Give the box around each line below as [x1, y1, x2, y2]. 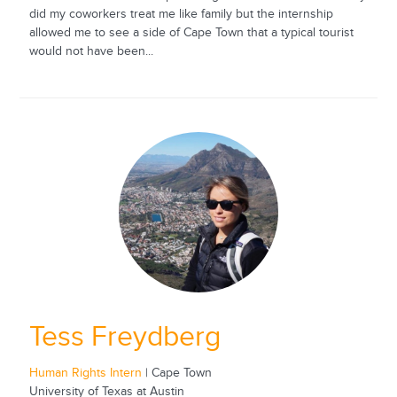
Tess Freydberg [28, 320, 221, 354]
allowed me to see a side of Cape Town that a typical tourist [28, 26, 354, 41]
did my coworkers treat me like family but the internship [28, 7, 333, 22]
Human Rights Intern [28, 365, 142, 380]
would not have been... [28, 44, 153, 59]
